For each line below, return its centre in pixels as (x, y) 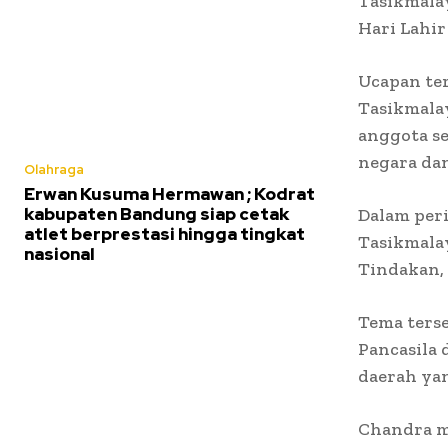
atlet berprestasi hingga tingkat (164, 234)
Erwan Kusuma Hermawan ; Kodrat (169, 194)
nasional (59, 254)
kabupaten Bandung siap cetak (156, 214)
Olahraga (54, 170)
